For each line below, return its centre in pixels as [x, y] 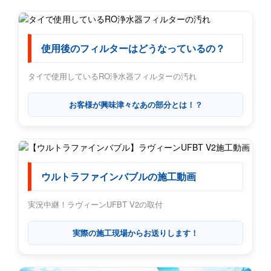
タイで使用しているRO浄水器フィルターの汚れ [112, 76]
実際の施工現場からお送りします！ [135, 232]
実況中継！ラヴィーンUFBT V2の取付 [95, 204]
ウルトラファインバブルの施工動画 [119, 177]
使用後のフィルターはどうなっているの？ [133, 49]
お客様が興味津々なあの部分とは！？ [135, 105]
